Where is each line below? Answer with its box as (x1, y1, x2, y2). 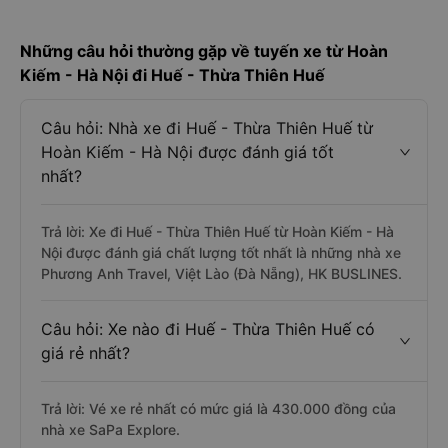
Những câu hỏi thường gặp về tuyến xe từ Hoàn (20, 41, 388, 61)
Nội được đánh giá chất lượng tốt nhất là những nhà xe (41, 244, 401, 261)
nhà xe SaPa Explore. (41, 421, 180, 438)
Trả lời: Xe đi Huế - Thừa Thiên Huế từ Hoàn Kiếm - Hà (41, 223, 394, 240)
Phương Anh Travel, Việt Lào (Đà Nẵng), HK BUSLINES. (41, 265, 402, 282)
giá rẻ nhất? (41, 343, 130, 363)
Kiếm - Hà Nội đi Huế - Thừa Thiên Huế (20, 65, 325, 85)
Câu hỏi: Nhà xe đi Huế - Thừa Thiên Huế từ (41, 118, 373, 138)
